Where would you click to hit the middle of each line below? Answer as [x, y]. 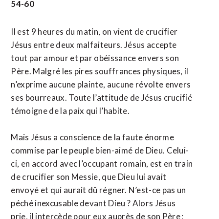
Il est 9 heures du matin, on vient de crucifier [94, 32]
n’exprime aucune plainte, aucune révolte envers [101, 84]
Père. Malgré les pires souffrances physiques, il [100, 71]
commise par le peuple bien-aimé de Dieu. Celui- [100, 150]
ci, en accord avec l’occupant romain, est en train [102, 164]
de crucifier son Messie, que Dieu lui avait [89, 177]
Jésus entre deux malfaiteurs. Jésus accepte [94, 45]
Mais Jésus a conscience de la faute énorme [92, 137]
